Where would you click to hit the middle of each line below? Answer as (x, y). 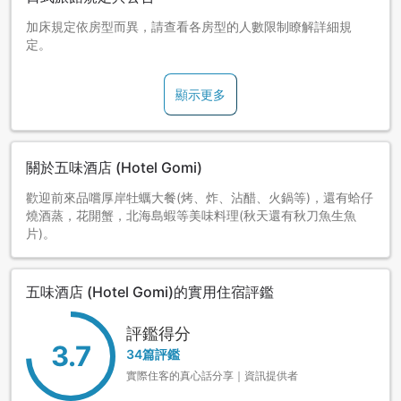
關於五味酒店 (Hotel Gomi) (114, 167)
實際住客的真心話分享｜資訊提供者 (212, 376)
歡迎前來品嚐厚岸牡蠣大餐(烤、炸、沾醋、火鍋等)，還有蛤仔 (200, 197)
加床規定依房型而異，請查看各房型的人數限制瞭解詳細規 (189, 26)
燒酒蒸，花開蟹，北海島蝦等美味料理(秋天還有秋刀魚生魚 (191, 215)
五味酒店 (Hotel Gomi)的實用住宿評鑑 (150, 291)
